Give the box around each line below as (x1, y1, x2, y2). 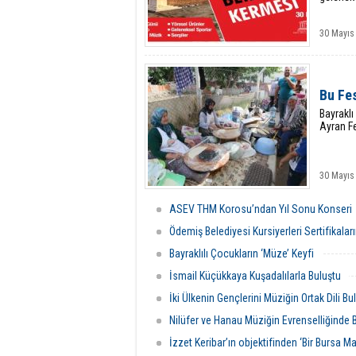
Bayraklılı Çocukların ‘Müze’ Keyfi (169, 247, 314, 260)
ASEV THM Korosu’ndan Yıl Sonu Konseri (169, 203, 352, 215)
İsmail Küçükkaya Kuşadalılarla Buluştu (169, 269, 341, 282)
